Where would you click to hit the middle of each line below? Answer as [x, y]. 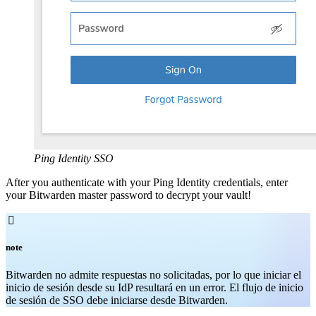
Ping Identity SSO [74, 159]
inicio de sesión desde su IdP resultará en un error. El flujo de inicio [154, 287]
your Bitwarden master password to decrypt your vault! [128, 195]
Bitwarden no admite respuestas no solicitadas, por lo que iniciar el [153, 274]
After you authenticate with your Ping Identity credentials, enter [147, 183]
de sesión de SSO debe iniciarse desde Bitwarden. [117, 300]
